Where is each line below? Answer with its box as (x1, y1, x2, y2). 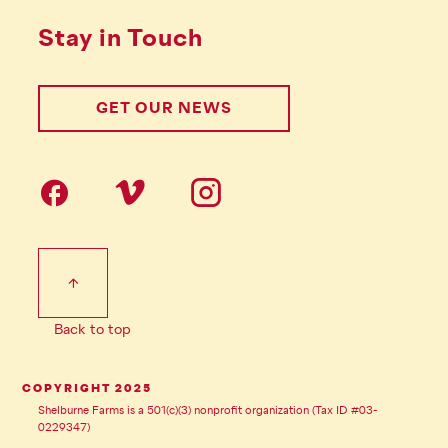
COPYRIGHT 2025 (22, 382, 152, 397)
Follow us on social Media (38, 170, 356, 202)
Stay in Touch (38, 23, 203, 55)
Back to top (54, 320, 131, 339)
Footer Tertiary (38, 242, 256, 279)
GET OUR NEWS (96, 98, 232, 118)
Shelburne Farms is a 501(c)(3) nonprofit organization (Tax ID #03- (38, 403, 378, 418)
